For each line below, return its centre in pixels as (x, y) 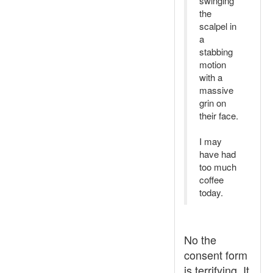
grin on (213, 103)
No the (200, 239)
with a (211, 77)
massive (216, 90)
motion (213, 64)
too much (218, 167)
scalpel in (218, 26)
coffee (211, 179)
